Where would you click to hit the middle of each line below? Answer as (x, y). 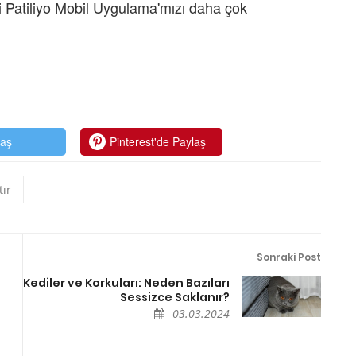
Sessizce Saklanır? (175, 297)
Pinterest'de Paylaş (158, 141)
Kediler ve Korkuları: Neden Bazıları (126, 282)
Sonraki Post (289, 257)
